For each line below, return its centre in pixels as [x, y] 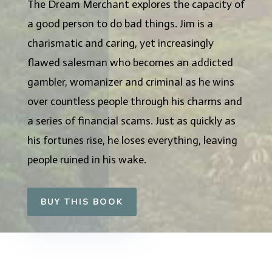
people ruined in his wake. [87, 160]
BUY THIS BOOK [82, 202]
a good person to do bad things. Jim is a [120, 24]
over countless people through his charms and [134, 101]
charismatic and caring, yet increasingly [120, 43]
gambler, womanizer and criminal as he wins [131, 82]
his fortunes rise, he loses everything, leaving [132, 140]
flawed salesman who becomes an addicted [130, 63]
